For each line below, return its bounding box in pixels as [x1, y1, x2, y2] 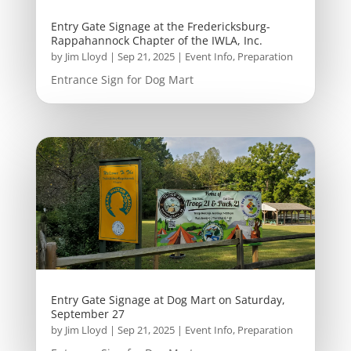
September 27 [50, 306, 125, 321]
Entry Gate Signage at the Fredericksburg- [50, 18, 270, 34]
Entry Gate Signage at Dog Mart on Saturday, [50, 291, 285, 307]
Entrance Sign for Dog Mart [50, 71, 194, 87]
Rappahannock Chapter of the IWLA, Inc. [50, 32, 262, 48]
